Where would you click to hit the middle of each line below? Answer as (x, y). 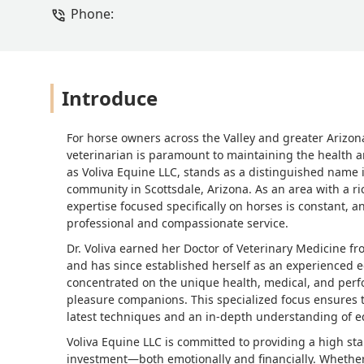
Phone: (92, 14)
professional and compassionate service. (178, 223)
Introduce (110, 98)
